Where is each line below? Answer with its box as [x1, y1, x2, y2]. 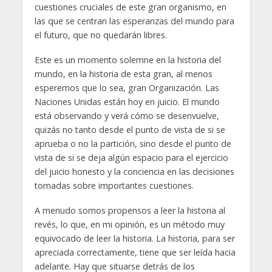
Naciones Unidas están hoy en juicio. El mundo [34, 96, 220, 108]
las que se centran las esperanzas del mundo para [34, 15, 234, 27]
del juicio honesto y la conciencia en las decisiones [34, 166, 234, 178]
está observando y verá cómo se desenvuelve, [34, 110, 219, 122]
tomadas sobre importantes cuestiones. [34, 180, 196, 192]
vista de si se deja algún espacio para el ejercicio [34, 152, 228, 164]
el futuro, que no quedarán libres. [34, 29, 167, 41]
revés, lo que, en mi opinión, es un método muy [34, 218, 225, 230]
